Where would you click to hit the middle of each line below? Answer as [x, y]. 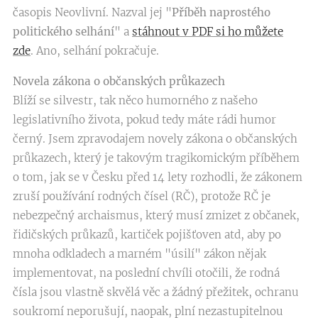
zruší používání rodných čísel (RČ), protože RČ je [142, 196]
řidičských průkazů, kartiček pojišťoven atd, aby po [147, 235]
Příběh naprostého [221, 12]
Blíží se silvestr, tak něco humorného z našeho [135, 100]
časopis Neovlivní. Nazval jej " [92, 12]
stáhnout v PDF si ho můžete [208, 32]
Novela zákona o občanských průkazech [119, 81]
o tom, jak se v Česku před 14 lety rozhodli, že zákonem [158, 177]
